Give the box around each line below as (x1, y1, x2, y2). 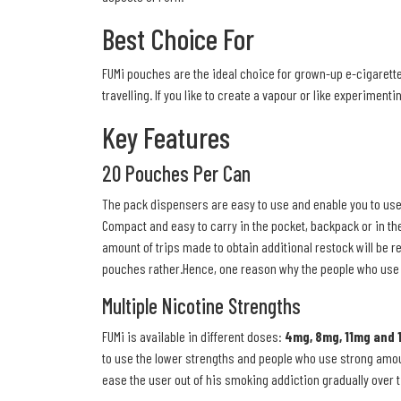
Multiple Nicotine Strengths (102, 293, 301, 320)
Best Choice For (102, 21, 254, 56)
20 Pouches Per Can (102, 160, 251, 187)
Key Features (102, 120, 230, 155)
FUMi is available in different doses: (102, 328, 285, 346)
